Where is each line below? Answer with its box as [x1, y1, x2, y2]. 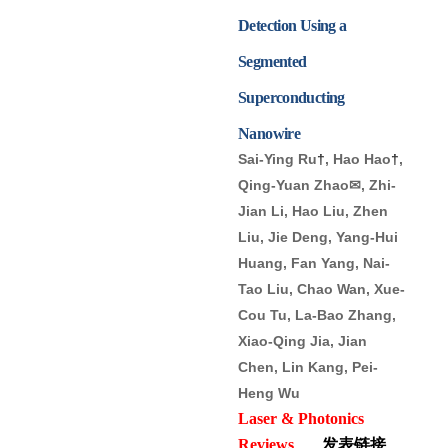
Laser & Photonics [238, 409, 364, 427]
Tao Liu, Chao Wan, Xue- [238, 280, 405, 297]
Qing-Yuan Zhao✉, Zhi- [238, 176, 396, 193]
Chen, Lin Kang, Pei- [238, 358, 378, 375]
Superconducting [238, 88, 345, 106]
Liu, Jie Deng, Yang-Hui [238, 228, 398, 245]
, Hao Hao [325, 150, 391, 167]
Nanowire [238, 124, 300, 142]
